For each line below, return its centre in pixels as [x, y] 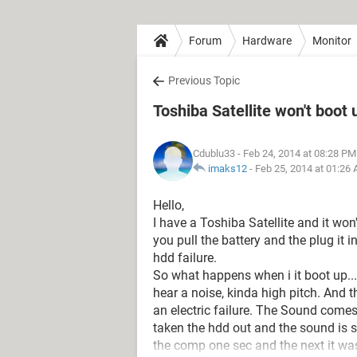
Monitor [332, 40]
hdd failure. [185, 258]
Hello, [169, 205]
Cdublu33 [214, 153]
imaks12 [228, 169]
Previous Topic [204, 80]
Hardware [267, 40]
